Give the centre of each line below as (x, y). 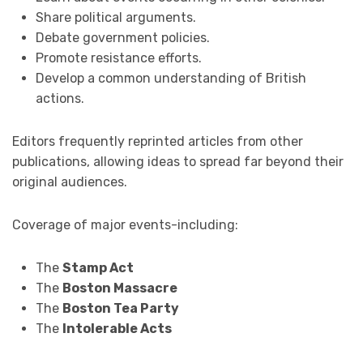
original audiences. (70, 182)
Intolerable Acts (117, 329)
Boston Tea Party (120, 309)
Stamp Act (98, 268)
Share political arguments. (115, 18)
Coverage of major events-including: (125, 225)
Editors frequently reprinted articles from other (158, 142)
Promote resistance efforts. (118, 58)
